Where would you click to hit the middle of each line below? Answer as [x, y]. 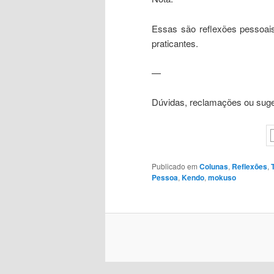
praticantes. [175, 43]
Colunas [214, 167]
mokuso [222, 178]
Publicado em [175, 166]
